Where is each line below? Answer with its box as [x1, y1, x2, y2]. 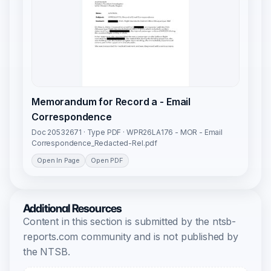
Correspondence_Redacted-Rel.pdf [31, 139, 158, 148]
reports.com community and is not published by [23, 230, 238, 243]
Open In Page [37, 156, 80, 165]
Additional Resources [23, 201, 122, 216]
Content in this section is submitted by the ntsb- [23, 215, 237, 228]
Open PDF [91, 156, 123, 165]
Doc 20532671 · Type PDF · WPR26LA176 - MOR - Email [31, 128, 223, 137]
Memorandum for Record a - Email [31, 96, 191, 108]
